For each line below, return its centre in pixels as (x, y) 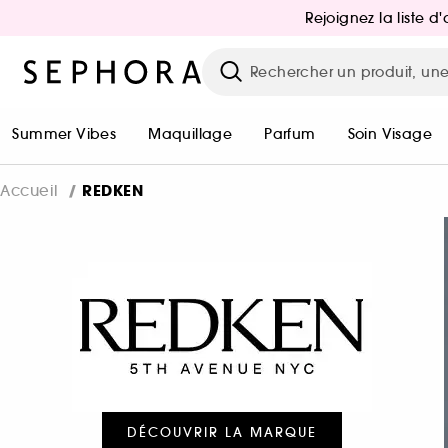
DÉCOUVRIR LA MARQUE (222, 432)
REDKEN (112, 190)
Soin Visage (390, 134)
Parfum (290, 134)
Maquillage (190, 134)
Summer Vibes (64, 134)
